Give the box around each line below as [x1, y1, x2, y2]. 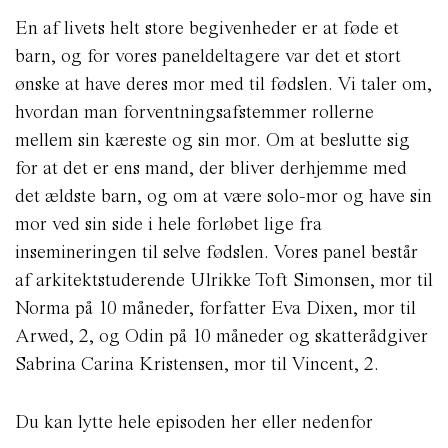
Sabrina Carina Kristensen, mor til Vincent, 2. [15, 351, 379, 375]
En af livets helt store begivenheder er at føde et [15, 15, 399, 39]
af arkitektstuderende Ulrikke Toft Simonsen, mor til [15, 267, 433, 291]
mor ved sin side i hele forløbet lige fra [15, 211, 322, 235]
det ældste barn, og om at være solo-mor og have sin [15, 183, 432, 207]
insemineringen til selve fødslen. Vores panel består [15, 239, 418, 263]
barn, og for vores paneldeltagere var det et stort [15, 43, 401, 67]
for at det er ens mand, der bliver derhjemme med [15, 155, 407, 179]
